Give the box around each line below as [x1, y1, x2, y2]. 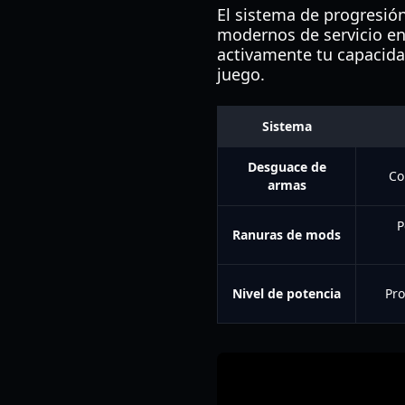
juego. [217, 63, 265, 85]
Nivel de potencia [232, 285, 341, 302]
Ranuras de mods [232, 226, 341, 243]
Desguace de [247, 158, 326, 175]
